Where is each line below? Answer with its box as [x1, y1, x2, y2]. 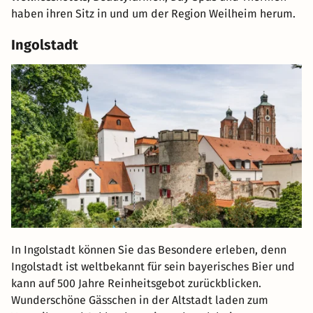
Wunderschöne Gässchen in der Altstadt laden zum [11, 293, 268, 307]
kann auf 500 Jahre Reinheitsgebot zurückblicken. [11, 277, 261, 291]
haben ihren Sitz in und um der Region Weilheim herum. [11, 7, 296, 21]
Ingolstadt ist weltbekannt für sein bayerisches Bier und [11, 260, 295, 274]
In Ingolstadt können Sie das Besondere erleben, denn [11, 243, 286, 257]
